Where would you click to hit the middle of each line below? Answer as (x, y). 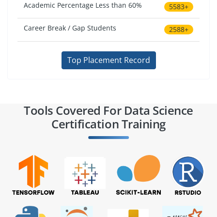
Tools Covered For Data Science (108, 110)
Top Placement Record (108, 60)
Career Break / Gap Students (70, 28)
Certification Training (108, 124)
